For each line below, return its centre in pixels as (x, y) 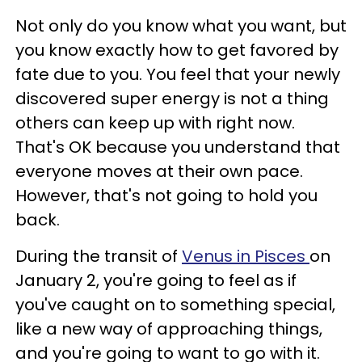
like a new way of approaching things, (169, 329)
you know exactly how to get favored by (177, 50)
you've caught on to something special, (175, 305)
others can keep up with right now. (155, 123)
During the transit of (99, 256)
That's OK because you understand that (178, 147)
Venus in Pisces (246, 256)
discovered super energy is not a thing (172, 99)
